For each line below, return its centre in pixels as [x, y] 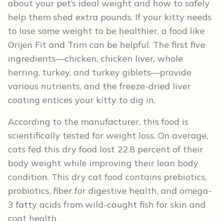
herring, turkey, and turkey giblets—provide [100, 72]
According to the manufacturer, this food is [98, 121]
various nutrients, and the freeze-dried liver [99, 86]
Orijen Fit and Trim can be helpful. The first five [107, 44]
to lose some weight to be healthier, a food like [106, 31]
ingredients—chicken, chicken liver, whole [95, 58]
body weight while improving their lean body [103, 163]
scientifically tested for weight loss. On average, [108, 135]
